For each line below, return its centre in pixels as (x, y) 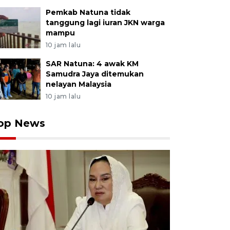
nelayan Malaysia (78, 84)
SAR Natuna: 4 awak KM (92, 64)
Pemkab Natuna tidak (88, 12)
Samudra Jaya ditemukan (94, 74)
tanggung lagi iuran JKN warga (105, 23)
